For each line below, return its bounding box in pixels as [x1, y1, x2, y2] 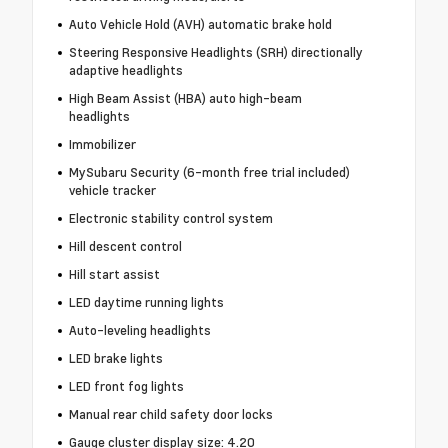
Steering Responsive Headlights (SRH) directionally [68, 43, 363, 62]
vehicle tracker [68, 181, 156, 200]
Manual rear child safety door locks [68, 405, 273, 424]
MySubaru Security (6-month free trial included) [68, 163, 350, 182]
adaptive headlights [68, 61, 183, 80]
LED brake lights [68, 349, 163, 368]
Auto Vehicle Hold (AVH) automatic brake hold [68, 15, 332, 34]
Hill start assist [68, 265, 160, 284]
